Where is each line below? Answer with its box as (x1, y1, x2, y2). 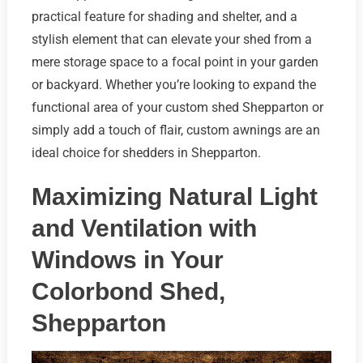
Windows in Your (31, 246, 224, 273)
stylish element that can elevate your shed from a (31, 31, 312, 47)
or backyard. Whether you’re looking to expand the (31, 76, 316, 92)
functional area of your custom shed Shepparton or (31, 99, 323, 115)
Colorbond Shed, (31, 277, 225, 305)
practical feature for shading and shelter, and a (31, 8, 297, 24)
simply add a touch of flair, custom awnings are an (31, 122, 320, 138)
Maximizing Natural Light (31, 182, 318, 210)
